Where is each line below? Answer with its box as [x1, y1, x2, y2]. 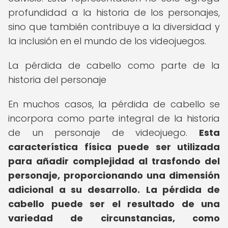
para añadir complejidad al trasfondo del [8, 155, 220, 167]
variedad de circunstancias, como [8, 212, 220, 224]
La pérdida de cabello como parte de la [8, 59, 220, 72]
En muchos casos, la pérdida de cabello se [8, 98, 220, 110]
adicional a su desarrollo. [8, 183, 140, 196]
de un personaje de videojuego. [8, 126, 199, 139]
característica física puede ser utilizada [8, 140, 220, 153]
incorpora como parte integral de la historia [8, 112, 220, 125]
